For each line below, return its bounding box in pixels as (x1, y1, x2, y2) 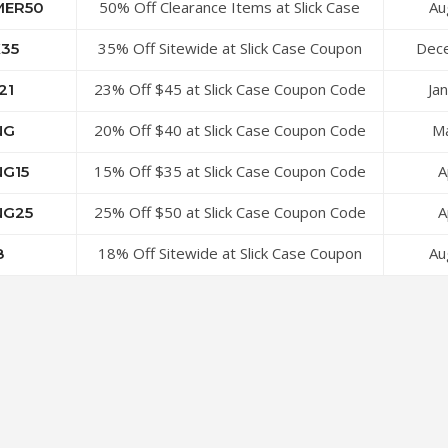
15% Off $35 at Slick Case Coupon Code (93, 161, 366, 181)
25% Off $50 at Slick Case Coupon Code (93, 202, 366, 222)
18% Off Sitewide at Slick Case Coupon (97, 243, 362, 263)
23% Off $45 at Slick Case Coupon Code (93, 79, 366, 99)
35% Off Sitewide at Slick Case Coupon (97, 38, 362, 58)
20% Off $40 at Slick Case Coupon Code (93, 120, 366, 140)
